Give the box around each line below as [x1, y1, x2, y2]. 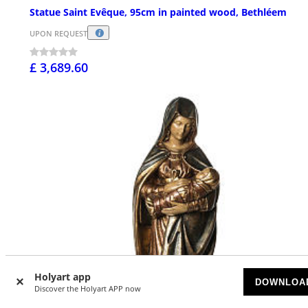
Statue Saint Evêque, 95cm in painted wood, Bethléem [30, 5, 287, 19]
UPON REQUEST [30, 27, 87, 38]
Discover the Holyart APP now [34, 283, 141, 294]
